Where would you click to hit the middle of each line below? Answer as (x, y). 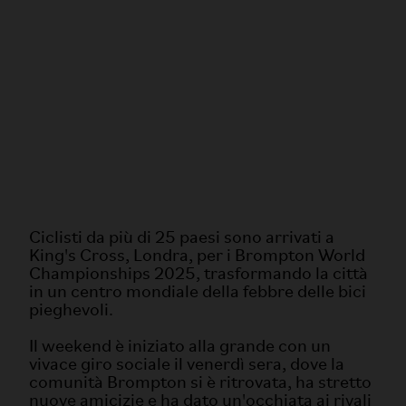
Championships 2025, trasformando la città (198, 274)
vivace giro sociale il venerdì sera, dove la (187, 365)
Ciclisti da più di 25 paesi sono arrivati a (182, 238)
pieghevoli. (71, 310)
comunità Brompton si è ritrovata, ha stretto (200, 383)
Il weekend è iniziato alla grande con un (180, 347)
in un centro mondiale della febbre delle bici (198, 292)
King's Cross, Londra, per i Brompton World (197, 256)
